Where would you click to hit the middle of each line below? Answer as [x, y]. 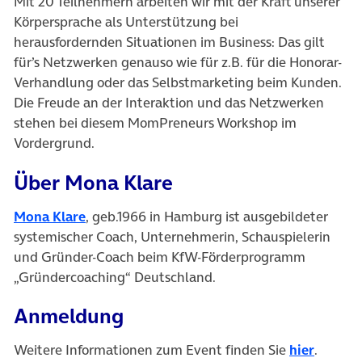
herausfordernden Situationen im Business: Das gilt [169, 42]
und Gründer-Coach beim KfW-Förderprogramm [160, 257]
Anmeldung [69, 316]
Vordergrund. [54, 143]
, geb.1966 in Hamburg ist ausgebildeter [207, 216]
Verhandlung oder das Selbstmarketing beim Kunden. [178, 83]
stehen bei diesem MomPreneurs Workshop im [155, 123]
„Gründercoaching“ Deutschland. [115, 277]
